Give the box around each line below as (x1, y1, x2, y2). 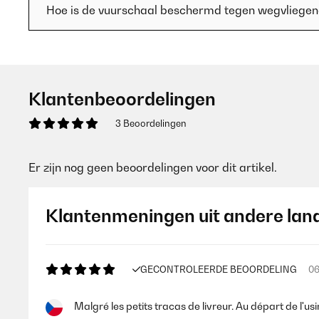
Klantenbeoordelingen (28, 88, 216, 110)
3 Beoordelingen (115, 117, 187, 129)
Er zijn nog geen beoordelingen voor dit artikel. (28, 160, 277, 174)
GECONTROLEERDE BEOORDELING (140, 263, 297, 275)
